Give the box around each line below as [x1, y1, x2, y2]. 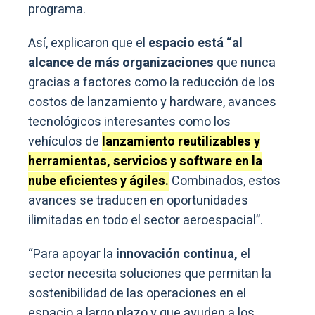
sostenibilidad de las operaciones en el [28, 284, 246, 304]
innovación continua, [113, 245, 240, 264]
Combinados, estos [169, 172, 281, 191]
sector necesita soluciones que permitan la [28, 264, 271, 284]
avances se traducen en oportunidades [28, 191, 248, 211]
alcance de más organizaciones [28, 53, 214, 73]
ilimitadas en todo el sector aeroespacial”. [28, 211, 263, 231]
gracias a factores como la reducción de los [28, 73, 275, 93]
